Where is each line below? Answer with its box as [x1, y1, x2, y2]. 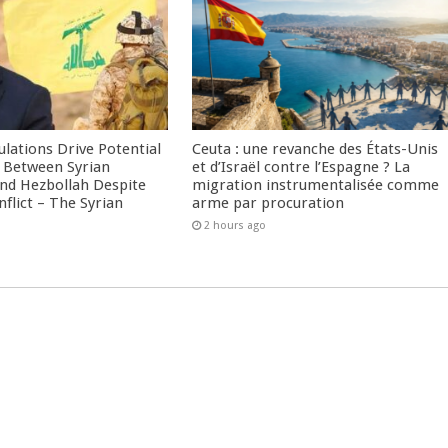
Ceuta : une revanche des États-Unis [192, 139, 439, 158]
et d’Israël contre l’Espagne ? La [192, 157, 411, 176]
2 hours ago [204, 218, 267, 232]
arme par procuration [192, 193, 345, 212]
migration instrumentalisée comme [192, 175, 440, 194]
